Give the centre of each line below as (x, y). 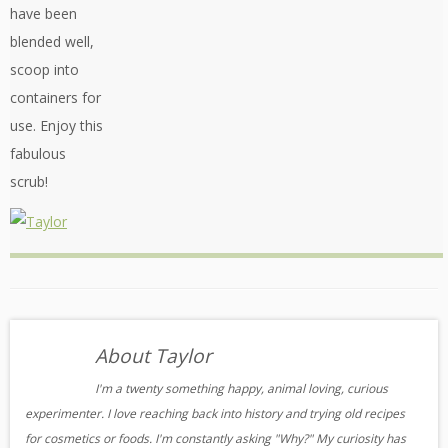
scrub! (29, 182)
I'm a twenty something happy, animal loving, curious (242, 389)
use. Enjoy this (56, 126)
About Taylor (154, 356)
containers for (55, 98)
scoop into (44, 70)
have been (43, 14)
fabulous (38, 154)
